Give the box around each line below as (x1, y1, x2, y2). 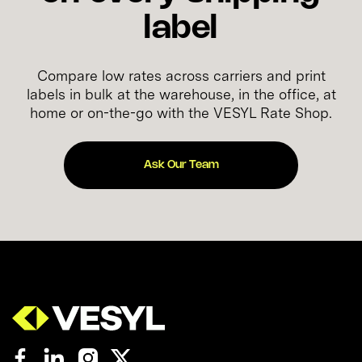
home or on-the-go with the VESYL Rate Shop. (30, 104, 332, 122)
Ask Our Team (143, 159, 219, 171)
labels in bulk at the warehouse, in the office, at (26, 86, 336, 103)
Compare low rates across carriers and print (36, 67, 326, 85)
